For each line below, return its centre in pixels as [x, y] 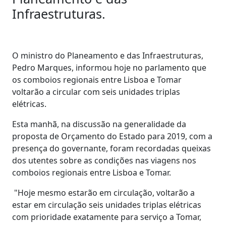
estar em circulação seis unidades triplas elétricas [107, 205]
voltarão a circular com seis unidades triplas [96, 92]
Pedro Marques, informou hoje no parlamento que [109, 67]
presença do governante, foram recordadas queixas [111, 148]
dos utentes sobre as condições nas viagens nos [104, 160]
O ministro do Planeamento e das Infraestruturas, [108, 55]
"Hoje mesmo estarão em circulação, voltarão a [103, 192]
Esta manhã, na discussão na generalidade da [99, 124]
